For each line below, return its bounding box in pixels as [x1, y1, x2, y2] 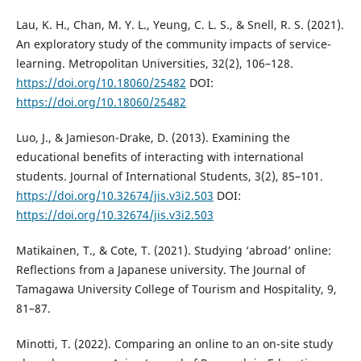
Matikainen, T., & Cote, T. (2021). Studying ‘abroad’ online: [15, 242, 331, 258]
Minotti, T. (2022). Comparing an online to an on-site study [15, 335, 333, 351]
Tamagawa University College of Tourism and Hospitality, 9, [15, 280, 337, 297]
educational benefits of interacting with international [15, 148, 304, 164]
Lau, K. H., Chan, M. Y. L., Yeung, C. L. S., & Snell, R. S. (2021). [15, 16, 344, 32]
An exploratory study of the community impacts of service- [15, 35, 331, 52]
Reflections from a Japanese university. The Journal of [15, 261, 305, 277]
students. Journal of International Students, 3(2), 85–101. [15, 168, 323, 184]
